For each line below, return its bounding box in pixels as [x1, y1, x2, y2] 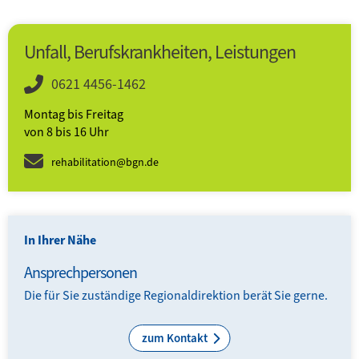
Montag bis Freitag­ [24, 106, 123, 123]
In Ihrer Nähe [24, 232, 96, 249]
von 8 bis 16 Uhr [24, 123, 109, 141]
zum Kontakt [141, 330, 210, 347]
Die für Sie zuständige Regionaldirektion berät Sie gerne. [24, 287, 330, 305]
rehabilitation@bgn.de [51, 155, 159, 171]
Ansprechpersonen [24, 262, 137, 284]
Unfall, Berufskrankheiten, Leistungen [24, 39, 296, 66]
